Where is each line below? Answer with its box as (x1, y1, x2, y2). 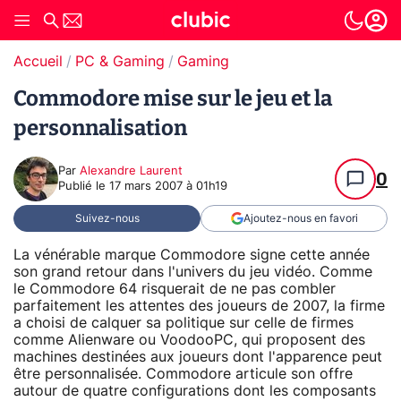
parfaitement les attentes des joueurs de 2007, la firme (13, 298, 385, 313)
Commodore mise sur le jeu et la (13, 86, 332, 111)
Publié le (58, 181, 109, 192)
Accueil (13, 55, 63, 69)
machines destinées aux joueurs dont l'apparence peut (13, 349, 382, 364)
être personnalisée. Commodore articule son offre (13, 366, 353, 381)
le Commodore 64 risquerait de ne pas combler (13, 281, 336, 296)
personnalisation (13, 115, 187, 141)
